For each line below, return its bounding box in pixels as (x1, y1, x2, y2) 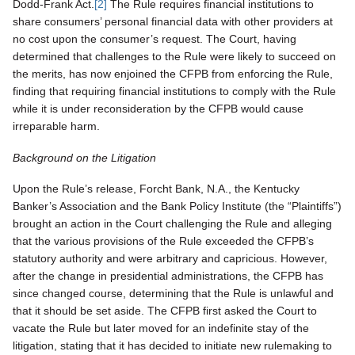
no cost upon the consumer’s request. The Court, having (13, 32, 296, 46)
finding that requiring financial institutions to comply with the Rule (13, 85, 336, 98)
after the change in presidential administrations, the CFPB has (13, 269, 323, 283)
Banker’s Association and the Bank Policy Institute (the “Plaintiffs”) (13, 200, 342, 213)
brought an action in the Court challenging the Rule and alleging (13, 217, 332, 231)
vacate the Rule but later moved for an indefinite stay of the (13, 322, 309, 335)
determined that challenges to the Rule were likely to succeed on (13, 50, 336, 63)
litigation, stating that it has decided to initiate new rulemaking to (13, 339, 332, 353)
